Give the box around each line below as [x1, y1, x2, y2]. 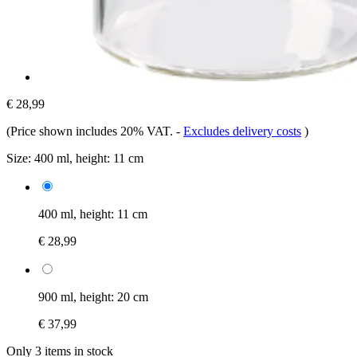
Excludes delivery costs [183, 124, 301, 138]
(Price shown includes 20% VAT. [6, 124, 176, 138]
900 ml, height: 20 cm [38, 289, 148, 304]
